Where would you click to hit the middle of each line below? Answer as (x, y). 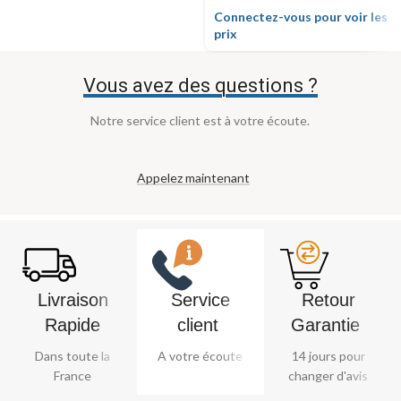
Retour (328, 299)
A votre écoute (200, 355)
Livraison (73, 299)
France (73, 375)
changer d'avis (328, 375)
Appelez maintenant (193, 177)
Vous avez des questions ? (200, 85)
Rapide (73, 324)
